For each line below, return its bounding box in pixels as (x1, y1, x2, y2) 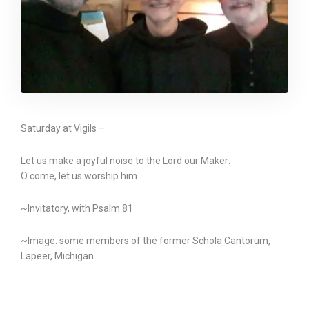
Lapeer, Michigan (21, 250, 94, 261)
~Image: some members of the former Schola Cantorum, (21, 235, 270, 246)
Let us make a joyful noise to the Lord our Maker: (21, 155, 230, 166)
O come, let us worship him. (21, 170, 139, 181)
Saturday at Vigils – (21, 123, 105, 134)
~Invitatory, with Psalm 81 (21, 203, 133, 214)
